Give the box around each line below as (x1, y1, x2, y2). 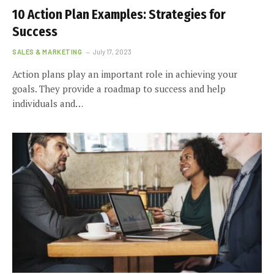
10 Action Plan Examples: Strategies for (12, 6, 226, 23)
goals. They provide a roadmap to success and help (12, 82, 226, 95)
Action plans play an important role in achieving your (12, 67, 237, 80)
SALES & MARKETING (12, 47, 83, 56)
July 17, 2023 (93, 47, 132, 56)
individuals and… (12, 97, 83, 109)
